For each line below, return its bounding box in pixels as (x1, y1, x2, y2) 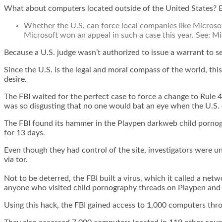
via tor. (4, 155, 28, 164)
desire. (4, 75, 27, 83)
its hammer (55, 119, 94, 127)
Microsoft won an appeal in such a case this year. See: (24, 31, 212, 39)
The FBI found (4, 119, 55, 127)
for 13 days (4, 128, 43, 137)
